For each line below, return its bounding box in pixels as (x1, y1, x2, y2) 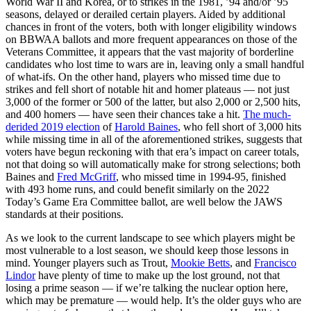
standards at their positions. (6, 208, 124, 220)
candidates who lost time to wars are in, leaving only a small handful (6, 58, 304, 70)
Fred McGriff (57, 170, 116, 183)
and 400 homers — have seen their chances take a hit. (6, 108, 243, 120)
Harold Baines (115, 120, 178, 133)
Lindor (6, 269, 35, 281)
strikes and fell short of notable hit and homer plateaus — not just (6, 83, 289, 95)
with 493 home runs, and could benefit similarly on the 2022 (6, 183, 269, 195)
